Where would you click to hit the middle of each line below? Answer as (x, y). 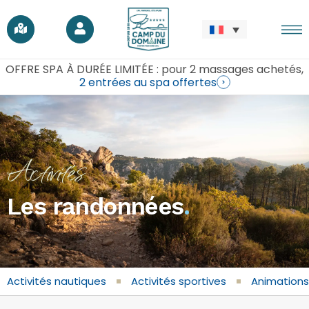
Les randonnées (95, 206)
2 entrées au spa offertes (148, 82)
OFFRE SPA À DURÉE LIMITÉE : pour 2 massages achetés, (154, 69)
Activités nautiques (57, 281)
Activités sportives (179, 281)
